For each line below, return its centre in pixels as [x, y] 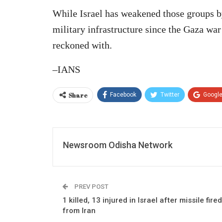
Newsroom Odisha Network [118, 145]
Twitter [170, 94]
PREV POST [91, 186]
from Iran [79, 210]
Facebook [123, 94]
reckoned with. [82, 45]
